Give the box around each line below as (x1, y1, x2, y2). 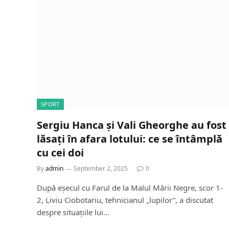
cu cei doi (37, 145, 84, 159)
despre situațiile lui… (37, 207, 109, 217)
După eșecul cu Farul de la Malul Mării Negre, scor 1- (37, 182, 223, 193)
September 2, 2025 (74, 164, 128, 173)
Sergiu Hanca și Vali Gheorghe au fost (37, 118, 226, 132)
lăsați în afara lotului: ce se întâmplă (37, 131, 222, 146)
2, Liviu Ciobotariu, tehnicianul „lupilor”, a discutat (37, 194, 213, 205)
